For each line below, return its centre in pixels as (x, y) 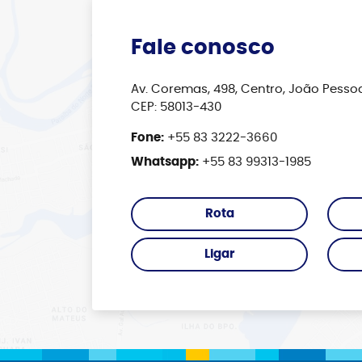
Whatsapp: (165, 162)
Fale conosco (203, 48)
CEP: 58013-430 (176, 107)
